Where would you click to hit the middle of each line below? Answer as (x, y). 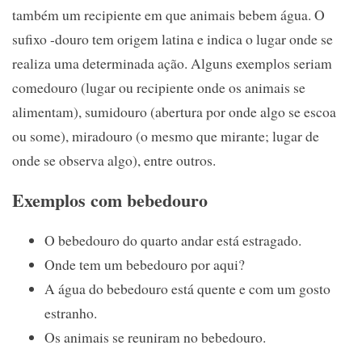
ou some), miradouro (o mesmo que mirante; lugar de (166, 135)
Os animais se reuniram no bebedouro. (155, 337)
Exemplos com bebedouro (110, 200)
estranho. (71, 312)
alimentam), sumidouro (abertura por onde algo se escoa (174, 111)
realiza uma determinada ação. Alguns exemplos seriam (172, 63)
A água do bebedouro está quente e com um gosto (187, 288)
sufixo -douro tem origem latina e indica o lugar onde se (173, 38)
